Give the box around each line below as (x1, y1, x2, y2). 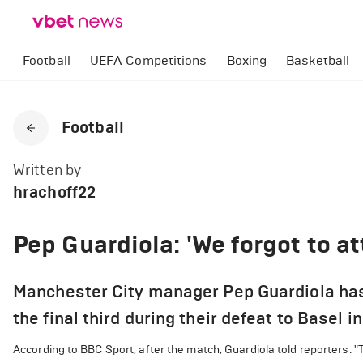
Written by (13, 161, 81, 179)
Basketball (286, 53, 350, 68)
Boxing (226, 53, 267, 68)
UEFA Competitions (89, 53, 207, 68)
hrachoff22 (13, 182, 96, 203)
